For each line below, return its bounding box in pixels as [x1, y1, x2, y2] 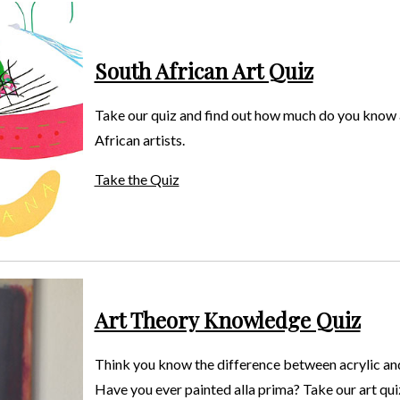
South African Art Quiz [94, 56, 313, 86]
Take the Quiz [94, 171, 179, 188]
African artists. [94, 131, 185, 149]
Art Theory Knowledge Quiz [94, 305, 361, 335]
